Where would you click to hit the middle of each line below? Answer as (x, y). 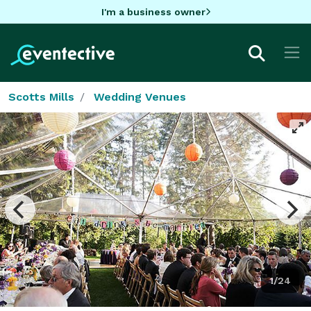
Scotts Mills (41, 96)
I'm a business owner (153, 11)
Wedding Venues (140, 96)
